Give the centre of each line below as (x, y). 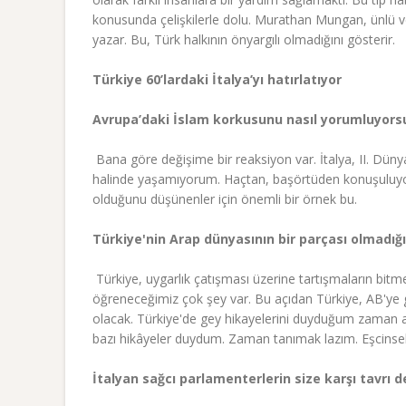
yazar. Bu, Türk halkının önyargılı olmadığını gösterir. (244, 39)
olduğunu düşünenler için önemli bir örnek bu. (225, 198)
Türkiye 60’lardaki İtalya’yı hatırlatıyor (217, 79)
